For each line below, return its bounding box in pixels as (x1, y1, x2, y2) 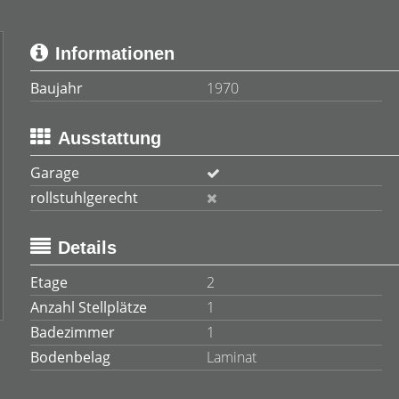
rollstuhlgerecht (30, 188, 138, 208)
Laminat (206, 347, 256, 367)
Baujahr (30, 78, 83, 98)
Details (58, 238, 117, 257)
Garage (30, 163, 79, 183)
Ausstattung (58, 128, 161, 148)
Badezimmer (30, 322, 115, 342)
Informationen (55, 44, 175, 63)
